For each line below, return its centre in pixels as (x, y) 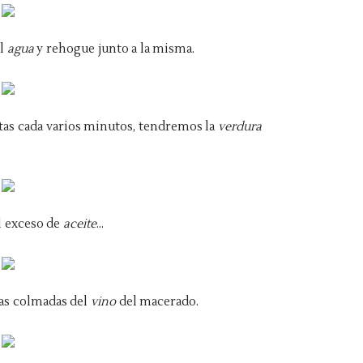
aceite (79, 224)
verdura (240, 127)
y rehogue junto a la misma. (116, 49)
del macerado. (159, 302)
